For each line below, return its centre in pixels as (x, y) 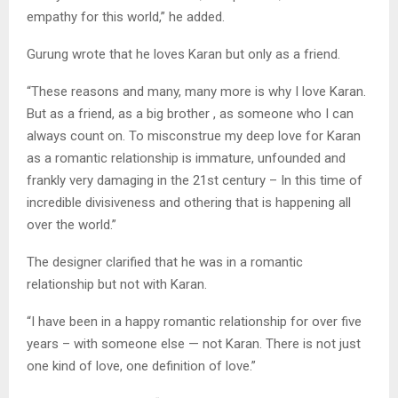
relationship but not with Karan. (117, 285)
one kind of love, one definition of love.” (141, 366)
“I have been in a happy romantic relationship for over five (194, 322)
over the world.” (72, 225)
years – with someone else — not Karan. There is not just (194, 344)
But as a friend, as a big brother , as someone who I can (190, 114)
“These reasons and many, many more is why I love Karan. (196, 92)
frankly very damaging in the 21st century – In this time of (195, 181)
